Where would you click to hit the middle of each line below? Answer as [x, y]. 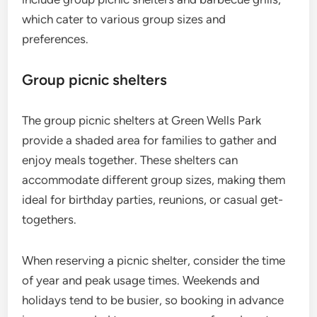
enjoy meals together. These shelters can [130, 160]
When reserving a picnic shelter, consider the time [154, 260]
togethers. [50, 219]
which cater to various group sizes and [124, 19]
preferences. [56, 39]
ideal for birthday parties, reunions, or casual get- [153, 199]
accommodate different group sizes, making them [154, 179]
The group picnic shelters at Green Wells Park [142, 120]
